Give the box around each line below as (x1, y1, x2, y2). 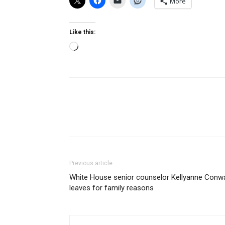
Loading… (78, 43, 112, 52)
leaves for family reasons (69, 183, 154, 192)
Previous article (69, 160, 113, 167)
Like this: (69, 29, 95, 36)
